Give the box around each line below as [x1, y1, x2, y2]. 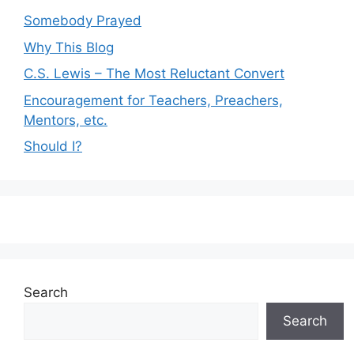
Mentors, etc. [24, 111, 107, 128]
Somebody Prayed [24, 13, 141, 28]
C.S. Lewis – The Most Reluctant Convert [24, 66, 284, 81]
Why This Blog [24, 39, 114, 55]
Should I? [24, 138, 82, 154]
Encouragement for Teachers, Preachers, [24, 92, 283, 108]
